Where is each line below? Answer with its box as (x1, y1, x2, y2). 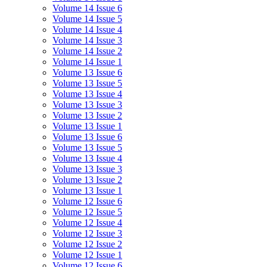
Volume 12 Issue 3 (52, 228, 122, 238)
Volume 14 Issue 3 (52, 35, 122, 45)
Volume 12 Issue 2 (52, 239, 122, 249)
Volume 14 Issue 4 (52, 24, 122, 35)
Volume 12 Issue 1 (52, 250, 122, 260)
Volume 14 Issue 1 (52, 57, 122, 67)
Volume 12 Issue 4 (52, 218, 122, 228)
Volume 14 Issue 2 (52, 46, 122, 56)
